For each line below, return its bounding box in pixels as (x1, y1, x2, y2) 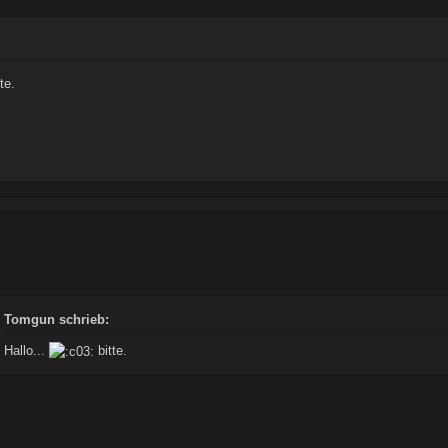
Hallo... (4, 342, 50, 358)
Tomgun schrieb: (4, 311, 110, 327)
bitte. (94, 342, 128, 358)
